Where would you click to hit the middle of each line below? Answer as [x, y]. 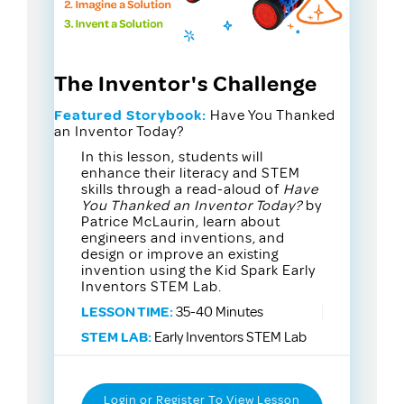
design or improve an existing [180, 254]
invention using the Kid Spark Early [199, 270]
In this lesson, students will [173, 156]
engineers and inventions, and [184, 238]
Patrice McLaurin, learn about [181, 221]
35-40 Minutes [218, 312]
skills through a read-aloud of [183, 189]
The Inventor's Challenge [186, 83]
